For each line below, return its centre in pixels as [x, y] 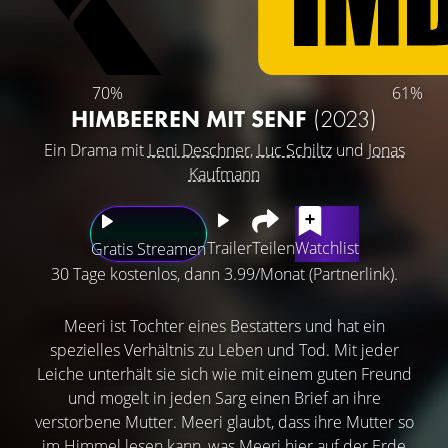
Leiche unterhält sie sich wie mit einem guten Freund [224, 373]
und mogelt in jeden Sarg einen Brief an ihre [224, 397]
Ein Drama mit [95, 149]
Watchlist [326, 247]
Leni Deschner [198, 149]
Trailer [229, 247]
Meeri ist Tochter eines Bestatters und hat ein [224, 325]
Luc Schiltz [294, 149]
